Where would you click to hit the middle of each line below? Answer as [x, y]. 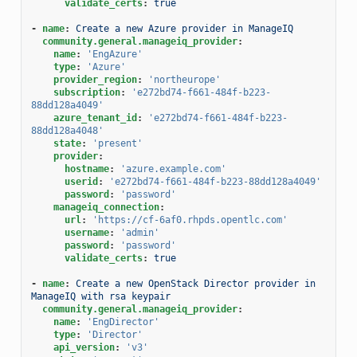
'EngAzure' [114, 54]
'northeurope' [184, 79]
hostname [86, 169]
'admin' [139, 232]
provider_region [95, 79]
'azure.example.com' [173, 169]
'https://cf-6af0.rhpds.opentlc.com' [190, 220]
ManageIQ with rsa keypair [100, 296]
